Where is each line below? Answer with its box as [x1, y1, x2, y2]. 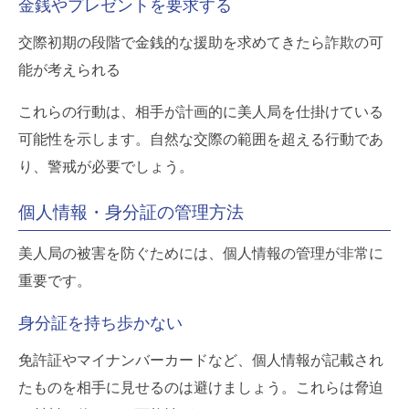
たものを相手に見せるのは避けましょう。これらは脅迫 [18, 379, 383, 395]
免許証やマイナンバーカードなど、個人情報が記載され [18, 351, 383, 368]
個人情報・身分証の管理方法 [18, 202, 244, 222]
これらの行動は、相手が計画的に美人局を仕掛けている [18, 103, 383, 120]
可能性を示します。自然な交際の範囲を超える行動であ [18, 131, 383, 147]
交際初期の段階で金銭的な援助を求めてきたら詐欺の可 [18, 34, 383, 50]
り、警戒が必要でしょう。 [18, 158, 194, 174]
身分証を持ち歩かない [18, 313, 183, 332]
